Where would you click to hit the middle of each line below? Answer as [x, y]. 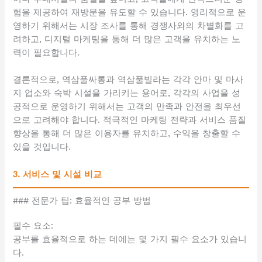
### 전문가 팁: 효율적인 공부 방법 [82, 200]
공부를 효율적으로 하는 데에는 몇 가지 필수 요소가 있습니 [130, 239]
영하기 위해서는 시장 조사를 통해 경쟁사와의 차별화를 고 [129, 26]
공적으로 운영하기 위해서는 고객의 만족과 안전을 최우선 [127, 107]
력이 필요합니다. [46, 53]
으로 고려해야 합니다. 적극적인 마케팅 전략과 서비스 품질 [130, 120]
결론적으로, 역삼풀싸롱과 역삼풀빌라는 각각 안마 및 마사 [128, 80]
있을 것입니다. [42, 147]
